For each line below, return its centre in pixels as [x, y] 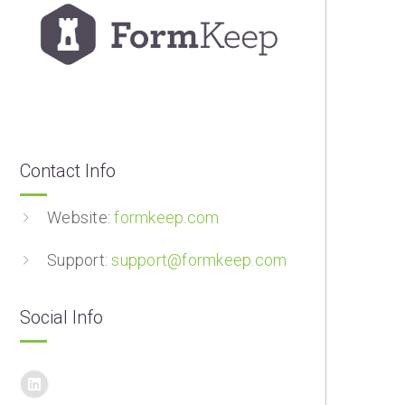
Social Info [61, 317]
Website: [81, 217]
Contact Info [68, 171]
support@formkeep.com [199, 260]
